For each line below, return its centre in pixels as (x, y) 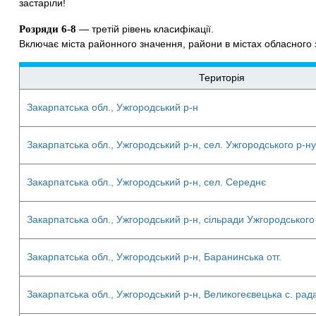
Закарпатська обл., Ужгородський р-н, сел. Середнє (146, 182)
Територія (222, 78)
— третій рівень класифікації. (145, 29)
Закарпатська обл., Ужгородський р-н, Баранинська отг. (154, 257)
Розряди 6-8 (48, 29)
